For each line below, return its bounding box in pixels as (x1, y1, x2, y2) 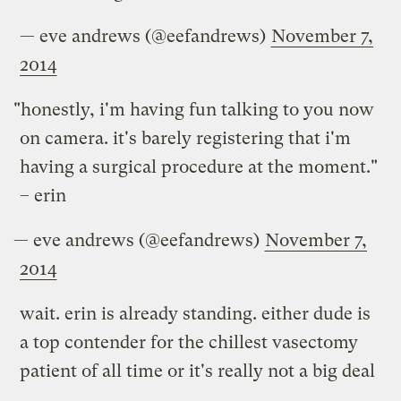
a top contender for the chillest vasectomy (20, 332, 359, 354)
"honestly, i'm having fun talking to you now (13, 99, 375, 121)
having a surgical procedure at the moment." (20, 157, 379, 178)
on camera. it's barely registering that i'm (20, 128, 352, 149)
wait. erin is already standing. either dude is (20, 303, 371, 325)
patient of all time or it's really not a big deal (20, 361, 376, 382)
